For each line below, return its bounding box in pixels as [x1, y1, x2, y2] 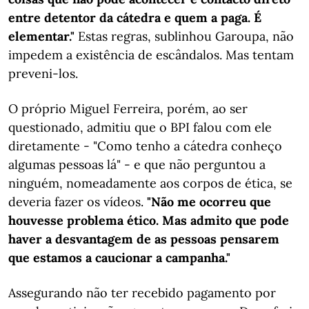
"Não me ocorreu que [147, 194, 271, 210]
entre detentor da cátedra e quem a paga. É [8, 10, 261, 26]
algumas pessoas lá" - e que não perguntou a [8, 157, 266, 172]
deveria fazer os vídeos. [8, 194, 147, 210]
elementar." [8, 28, 78, 44]
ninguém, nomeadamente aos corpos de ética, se [8, 175, 292, 191]
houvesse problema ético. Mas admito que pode [8, 212, 289, 228]
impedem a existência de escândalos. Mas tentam [8, 47, 294, 63]
